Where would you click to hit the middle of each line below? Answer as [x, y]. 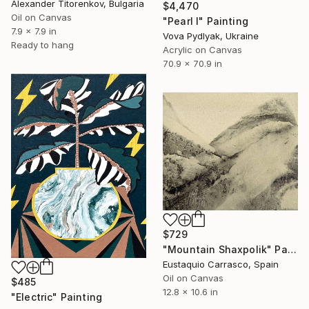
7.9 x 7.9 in [34, 31]
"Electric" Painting [57, 297]
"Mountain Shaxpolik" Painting [292, 250]
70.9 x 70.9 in [192, 63]
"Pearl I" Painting [206, 21]
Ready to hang [42, 45]
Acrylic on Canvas [202, 49]
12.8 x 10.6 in [190, 292]
